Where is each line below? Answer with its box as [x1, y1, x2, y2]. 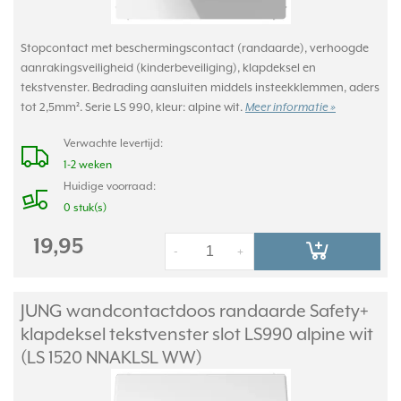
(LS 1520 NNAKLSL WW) [21, 347, 202, 367]
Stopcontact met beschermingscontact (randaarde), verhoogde [21, 41, 369, 55]
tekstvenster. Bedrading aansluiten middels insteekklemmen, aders [21, 81, 380, 94]
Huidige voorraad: [64, 180, 156, 192]
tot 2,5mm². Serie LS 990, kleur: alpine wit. [21, 100, 245, 114]
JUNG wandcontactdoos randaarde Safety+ [21, 301, 369, 320]
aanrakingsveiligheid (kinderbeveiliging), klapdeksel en [21, 61, 316, 74]
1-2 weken [64, 158, 112, 171]
